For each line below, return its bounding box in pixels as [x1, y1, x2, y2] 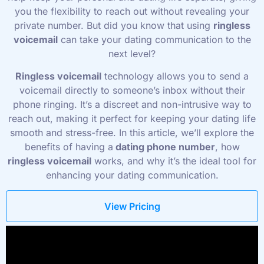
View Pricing [104, 200, 160, 213]
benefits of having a [24, 140, 113, 153]
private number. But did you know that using [14, 19, 213, 31]
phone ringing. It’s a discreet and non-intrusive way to [12, 98, 252, 110]
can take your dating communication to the [57, 33, 251, 45]
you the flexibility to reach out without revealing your [15, 5, 249, 17]
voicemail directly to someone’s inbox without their [19, 84, 245, 96]
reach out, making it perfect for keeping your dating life [8, 112, 256, 124]
